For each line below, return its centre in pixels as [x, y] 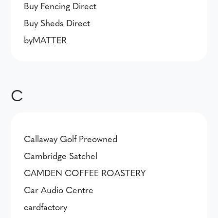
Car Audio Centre [59, 190]
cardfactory [46, 207]
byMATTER [45, 40]
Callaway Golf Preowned [71, 138]
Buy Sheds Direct [57, 23]
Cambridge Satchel [61, 155]
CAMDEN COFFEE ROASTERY [85, 173]
